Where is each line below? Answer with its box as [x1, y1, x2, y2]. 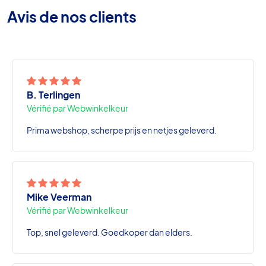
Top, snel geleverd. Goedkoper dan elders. [27, 226, 192, 237]
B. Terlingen [27, 88, 80, 101]
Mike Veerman [27, 190, 91, 203]
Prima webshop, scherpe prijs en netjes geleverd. [27, 124, 217, 135]
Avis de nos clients [7, 7, 137, 26]
